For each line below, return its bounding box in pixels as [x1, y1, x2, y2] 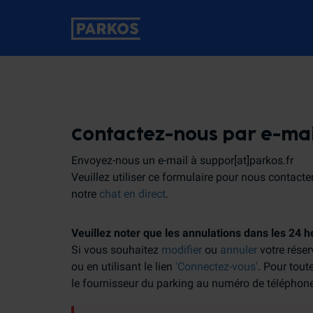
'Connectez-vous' [175, 260, 258, 273]
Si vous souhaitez [71, 243, 161, 256]
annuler [220, 243, 257, 256]
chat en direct [99, 187, 166, 201]
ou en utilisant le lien [71, 260, 175, 273]
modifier [161, 243, 202, 256]
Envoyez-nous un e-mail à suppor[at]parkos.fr [71, 154, 293, 167]
